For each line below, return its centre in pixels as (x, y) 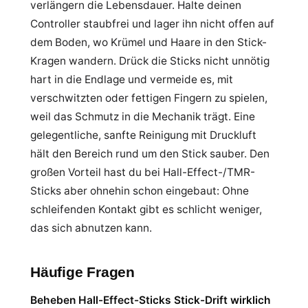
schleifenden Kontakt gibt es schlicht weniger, (146, 209)
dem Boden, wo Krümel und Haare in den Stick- (148, 42)
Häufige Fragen (83, 272)
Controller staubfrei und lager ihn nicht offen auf (152, 24)
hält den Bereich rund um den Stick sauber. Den (150, 154)
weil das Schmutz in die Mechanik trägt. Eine (143, 117)
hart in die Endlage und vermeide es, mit (132, 79)
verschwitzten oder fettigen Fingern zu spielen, (149, 98)
